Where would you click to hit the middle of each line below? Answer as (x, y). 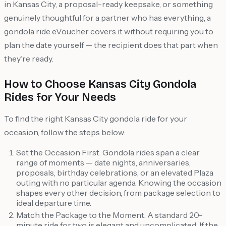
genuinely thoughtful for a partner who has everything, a (107, 18)
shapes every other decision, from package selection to (118, 193)
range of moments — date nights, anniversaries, (103, 163)
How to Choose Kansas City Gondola (100, 84)
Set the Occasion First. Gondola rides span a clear (108, 153)
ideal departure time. (54, 203)
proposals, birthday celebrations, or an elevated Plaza (115, 173)
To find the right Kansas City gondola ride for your (96, 119)
